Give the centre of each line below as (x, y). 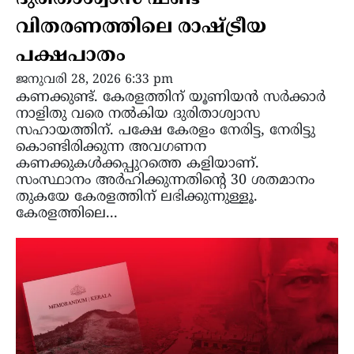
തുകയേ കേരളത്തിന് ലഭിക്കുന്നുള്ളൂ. (137, 198)
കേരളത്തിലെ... (67, 214)
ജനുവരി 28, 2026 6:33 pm (94, 80)
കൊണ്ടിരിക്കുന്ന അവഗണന (111, 148)
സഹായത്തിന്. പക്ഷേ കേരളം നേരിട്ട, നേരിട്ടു (166, 131)
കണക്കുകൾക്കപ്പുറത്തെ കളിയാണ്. (137, 164)
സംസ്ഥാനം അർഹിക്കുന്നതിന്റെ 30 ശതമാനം (165, 181)
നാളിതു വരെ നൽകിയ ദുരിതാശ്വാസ (138, 115)
